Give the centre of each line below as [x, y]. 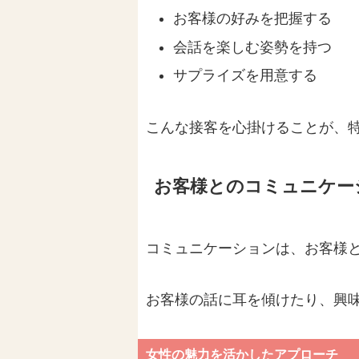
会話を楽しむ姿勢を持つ [252, 47]
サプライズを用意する [245, 76]
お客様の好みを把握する [252, 19]
